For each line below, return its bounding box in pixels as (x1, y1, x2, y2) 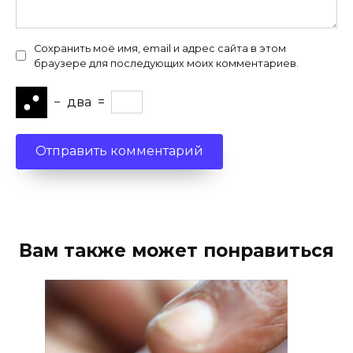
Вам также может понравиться (19, 239, 334, 262)
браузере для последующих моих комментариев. (34, 57, 299, 69)
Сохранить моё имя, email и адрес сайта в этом (34, 42, 286, 54)
